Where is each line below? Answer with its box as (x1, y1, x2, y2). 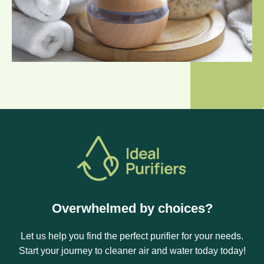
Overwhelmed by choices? (51, 200, 213, 216)
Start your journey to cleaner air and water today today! (18, 245, 246, 256)
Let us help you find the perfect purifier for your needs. (21, 230, 243, 241)
